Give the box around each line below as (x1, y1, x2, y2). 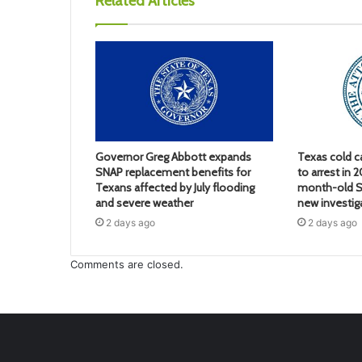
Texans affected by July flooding (95, 180, 255, 196)
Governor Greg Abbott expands (95, 149, 251, 165)
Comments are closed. (70, 258, 183, 271)
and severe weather (95, 196, 193, 211)
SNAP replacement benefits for (95, 165, 250, 180)
